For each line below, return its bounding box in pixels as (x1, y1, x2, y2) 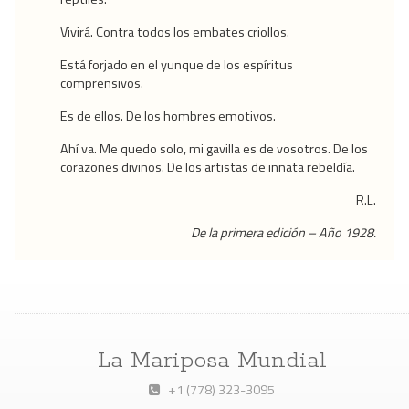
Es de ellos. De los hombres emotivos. (60, 106, 276, 127)
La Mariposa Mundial (97, 345, 327, 375)
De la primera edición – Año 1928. (191, 223, 376, 244)
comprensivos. (60, 73, 143, 94)
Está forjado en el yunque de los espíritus (60, 55, 293, 76)
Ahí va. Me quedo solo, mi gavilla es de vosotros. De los (60, 139, 368, 160)
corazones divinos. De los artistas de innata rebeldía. (60, 157, 355, 178)
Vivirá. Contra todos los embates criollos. (60, 22, 289, 43)
